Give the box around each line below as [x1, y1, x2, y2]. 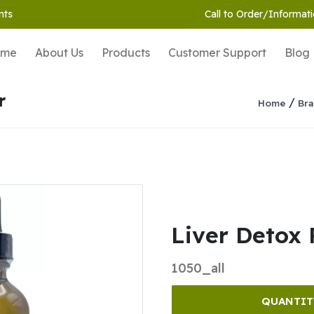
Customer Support [168, 46, 266, 60]
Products [102, 46, 150, 60]
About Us [35, 46, 83, 60]
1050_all [171, 260, 225, 277]
